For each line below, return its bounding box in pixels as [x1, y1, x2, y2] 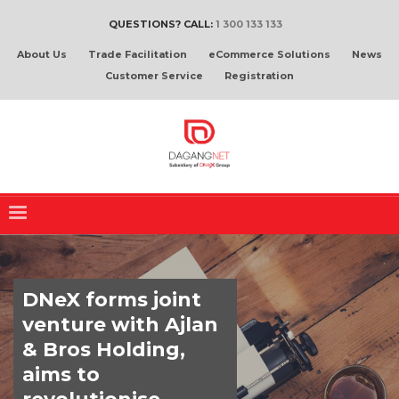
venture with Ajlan [22, 313, 218, 337]
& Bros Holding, [22, 338, 185, 362]
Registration [224, 69, 294, 82]
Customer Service [105, 69, 203, 82]
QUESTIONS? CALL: [108, 18, 216, 30]
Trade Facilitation [88, 48, 187, 61]
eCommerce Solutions [208, 48, 330, 61]
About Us [17, 48, 67, 61]
